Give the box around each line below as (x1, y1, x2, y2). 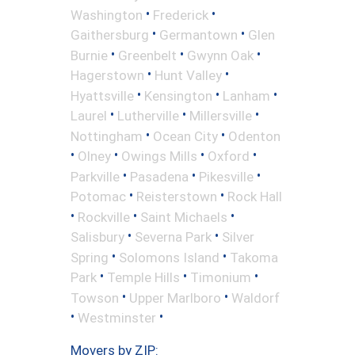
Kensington (144, 87, 212, 104)
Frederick (153, 6, 208, 23)
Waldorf (231, 289, 280, 306)
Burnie (71, 47, 108, 63)
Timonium (190, 269, 251, 285)
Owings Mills (121, 147, 197, 164)
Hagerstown (71, 67, 144, 83)
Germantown (159, 26, 238, 43)
